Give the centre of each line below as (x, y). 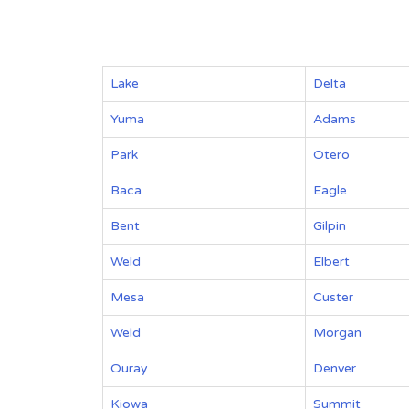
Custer (333, 297)
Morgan (337, 333)
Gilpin (330, 226)
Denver (335, 368)
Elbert (331, 262)
